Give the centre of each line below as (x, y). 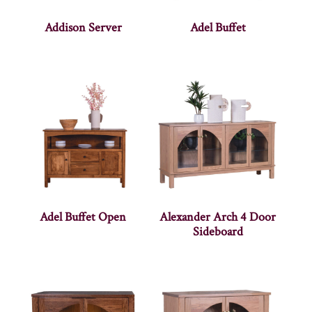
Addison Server (83, 28)
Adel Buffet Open (83, 217)
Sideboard (218, 232)
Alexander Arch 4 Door (218, 217)
